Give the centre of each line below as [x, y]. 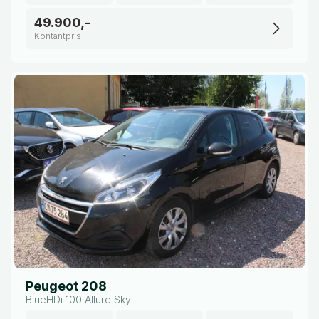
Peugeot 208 [66, 286]
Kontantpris [58, 36]
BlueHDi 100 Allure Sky [78, 299]
